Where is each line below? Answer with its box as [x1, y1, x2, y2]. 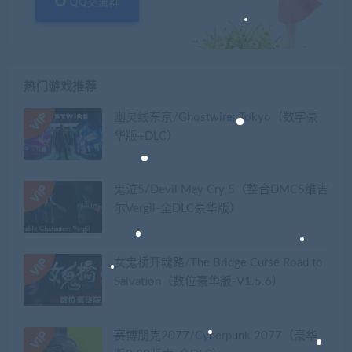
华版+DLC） [114, 130, 178, 142]
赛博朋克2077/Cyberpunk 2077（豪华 [114, 329, 317, 342]
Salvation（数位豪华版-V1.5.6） [114, 276, 284, 288]
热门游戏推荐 [24, 80, 97, 93]
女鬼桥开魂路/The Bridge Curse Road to [114, 257, 323, 269]
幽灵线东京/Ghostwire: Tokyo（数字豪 [114, 111, 318, 123]
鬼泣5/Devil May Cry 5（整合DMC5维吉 [114, 184, 328, 196]
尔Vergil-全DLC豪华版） [114, 203, 241, 215]
